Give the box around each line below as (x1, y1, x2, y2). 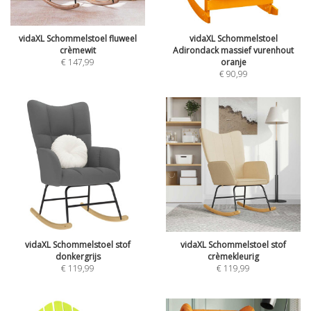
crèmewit (60, 44, 96, 56)
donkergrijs (55, 251, 101, 262)
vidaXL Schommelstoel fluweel (19, 33, 137, 44)
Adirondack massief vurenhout (173, 44, 294, 56)
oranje (220, 56, 246, 68)
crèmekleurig (208, 251, 259, 262)
